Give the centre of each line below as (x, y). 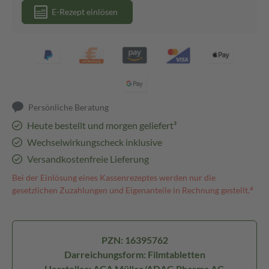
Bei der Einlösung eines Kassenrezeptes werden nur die (114, 177)
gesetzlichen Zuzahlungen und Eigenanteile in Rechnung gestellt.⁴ (133, 190)
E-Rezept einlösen (85, 12)
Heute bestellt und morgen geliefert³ (101, 125)
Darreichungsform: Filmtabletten (134, 254)
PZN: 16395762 (134, 240)
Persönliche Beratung (69, 107)
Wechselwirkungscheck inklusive (94, 142)
